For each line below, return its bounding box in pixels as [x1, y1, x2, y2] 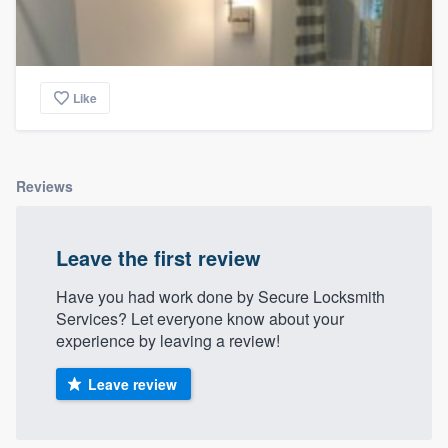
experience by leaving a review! [56, 329, 280, 353]
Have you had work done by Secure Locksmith [56, 285, 385, 309]
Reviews [16, 176, 73, 197]
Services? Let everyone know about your [56, 307, 344, 331]
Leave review [87, 374, 177, 395]
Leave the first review [56, 243, 261, 273]
